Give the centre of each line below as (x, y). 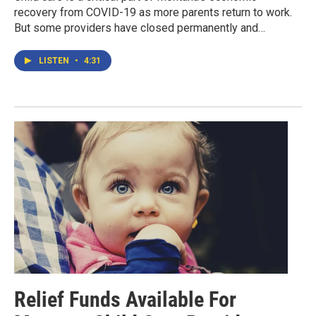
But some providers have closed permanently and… (140, 28)
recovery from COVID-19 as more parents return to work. (153, 12)
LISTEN (55, 60)
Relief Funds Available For (125, 300)
